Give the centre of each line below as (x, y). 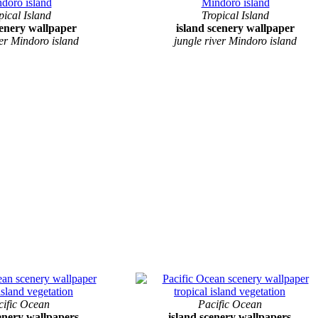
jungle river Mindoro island (235, 40)
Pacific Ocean (230, 304)
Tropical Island (235, 15)
